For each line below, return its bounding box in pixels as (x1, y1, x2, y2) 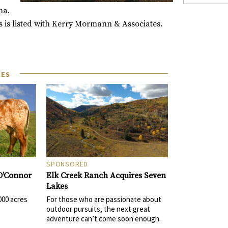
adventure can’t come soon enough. (46, 213, 161, 223)
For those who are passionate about (46, 194, 161, 204)
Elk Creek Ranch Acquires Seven (46, 170, 166, 181)
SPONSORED (46, 159, 89, 168)
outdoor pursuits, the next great (46, 204, 150, 214)
